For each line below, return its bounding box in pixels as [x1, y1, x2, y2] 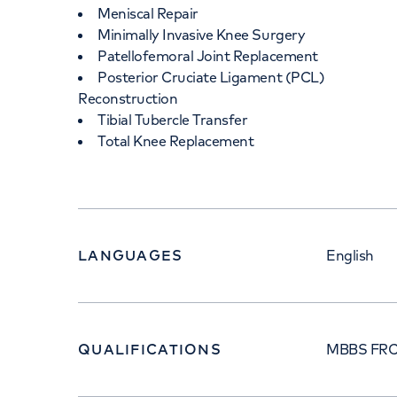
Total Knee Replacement [97, 132, 254, 150]
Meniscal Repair [97, 4, 198, 22]
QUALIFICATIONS [78, 340, 222, 358]
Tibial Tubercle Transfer [97, 111, 248, 128]
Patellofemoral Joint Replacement [97, 47, 318, 65]
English [326, 246, 374, 264]
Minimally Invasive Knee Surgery [97, 26, 306, 43]
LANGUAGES [78, 246, 183, 264]
